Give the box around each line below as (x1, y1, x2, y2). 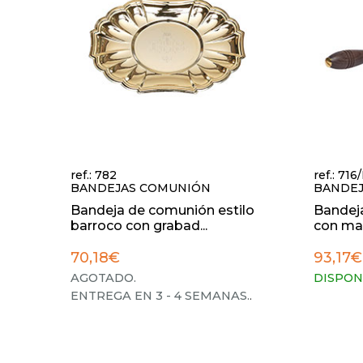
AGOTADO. (70, 271, 136, 285)
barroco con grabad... (70, 218, 207, 233)
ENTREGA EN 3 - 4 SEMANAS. (70, 288, 250, 303)
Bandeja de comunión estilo (70, 203, 254, 218)
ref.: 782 (70, 168, 117, 182)
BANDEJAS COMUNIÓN (70, 181, 211, 195)
